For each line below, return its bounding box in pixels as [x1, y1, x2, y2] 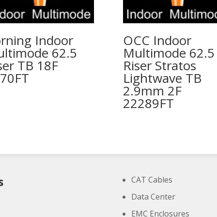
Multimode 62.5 [123, 44, 215, 62]
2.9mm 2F [123, 82, 182, 100]
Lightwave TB [123, 69, 201, 87]
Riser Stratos [123, 57, 196, 75]
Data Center [131, 191, 176, 202]
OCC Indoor [123, 31, 191, 49]
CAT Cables [131, 174, 173, 186]
